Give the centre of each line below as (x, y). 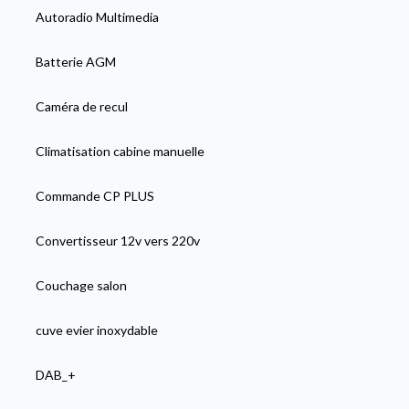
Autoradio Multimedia (97, 17)
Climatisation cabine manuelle (120, 151)
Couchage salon (81, 285)
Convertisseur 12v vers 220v (117, 241)
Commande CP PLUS (94, 196)
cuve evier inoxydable (96, 330)
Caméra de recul (81, 106)
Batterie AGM (75, 62)
